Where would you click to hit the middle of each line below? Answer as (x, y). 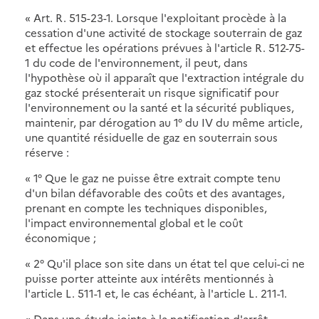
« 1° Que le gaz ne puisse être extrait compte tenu (153, 177)
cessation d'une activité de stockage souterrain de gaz (164, 32)
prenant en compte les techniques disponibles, (146, 207)
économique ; (61, 237)
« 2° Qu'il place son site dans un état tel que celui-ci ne (165, 263)
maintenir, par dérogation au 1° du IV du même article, (164, 122)
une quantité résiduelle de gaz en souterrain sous (151, 137)
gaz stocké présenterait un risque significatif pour (152, 92)
